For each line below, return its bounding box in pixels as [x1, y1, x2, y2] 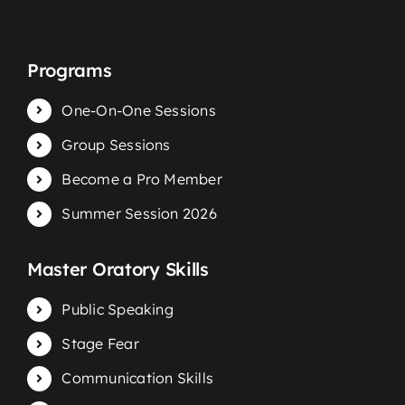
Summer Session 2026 [61, 204, 217, 223]
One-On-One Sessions [61, 100, 216, 119]
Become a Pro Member [61, 170, 222, 189]
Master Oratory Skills [26, 257, 209, 280]
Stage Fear [61, 334, 139, 353]
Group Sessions [61, 136, 171, 155]
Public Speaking [61, 299, 174, 318]
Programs [26, 58, 112, 81]
